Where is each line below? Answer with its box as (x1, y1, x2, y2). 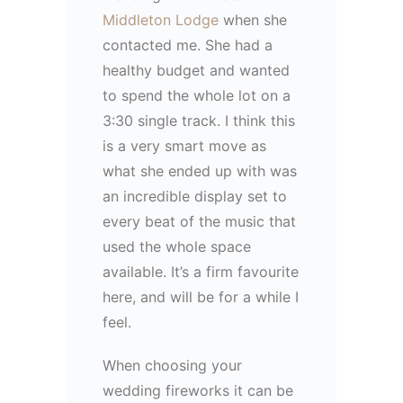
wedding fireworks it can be (103, 381, 293, 399)
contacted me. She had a (103, 35, 273, 54)
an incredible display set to (103, 186, 287, 205)
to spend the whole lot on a (103, 85, 291, 104)
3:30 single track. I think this (103, 111, 295, 130)
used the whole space (103, 237, 251, 255)
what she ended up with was (103, 161, 297, 180)
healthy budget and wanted (103, 60, 290, 79)
